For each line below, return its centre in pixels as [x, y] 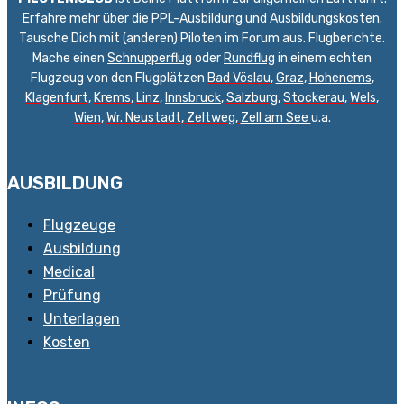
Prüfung [72, 295]
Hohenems [340, 78]
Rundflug [249, 59]
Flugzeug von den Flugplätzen [119, 78]
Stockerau [314, 98]
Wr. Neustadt [143, 118]
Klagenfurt [57, 98]
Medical [69, 271]
